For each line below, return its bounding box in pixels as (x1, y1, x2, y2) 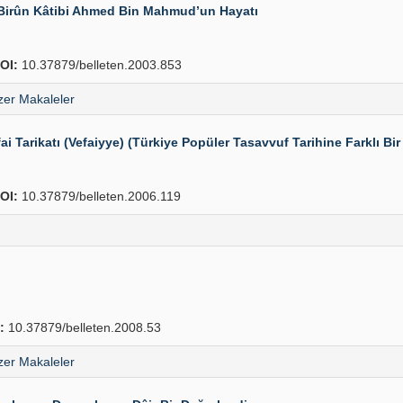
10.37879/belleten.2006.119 (18, 189, 181, 203)
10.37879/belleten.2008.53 (4, 320, 161, 335)
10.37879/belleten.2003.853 (18, 58, 182, 72)
